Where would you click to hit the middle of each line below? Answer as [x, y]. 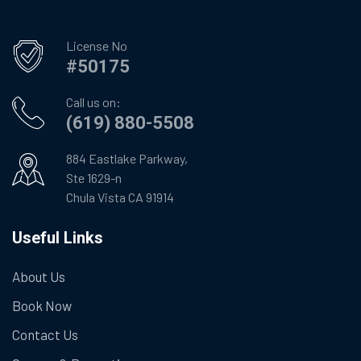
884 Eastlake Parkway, [127, 159]
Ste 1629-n [94, 178]
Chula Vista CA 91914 [120, 197]
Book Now [42, 306]
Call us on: [93, 102]
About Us [39, 277]
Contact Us [45, 335]
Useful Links [58, 238]
